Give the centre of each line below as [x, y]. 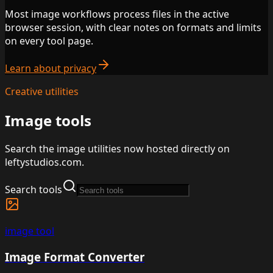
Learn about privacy [51, 68]
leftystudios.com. [44, 162]
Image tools [48, 120]
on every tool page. [49, 41]
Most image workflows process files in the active [117, 14]
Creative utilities [42, 91]
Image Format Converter [75, 257]
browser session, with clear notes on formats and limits [133, 27]
